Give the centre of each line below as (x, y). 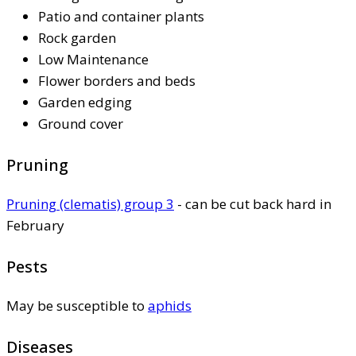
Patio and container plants (121, 16)
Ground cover (81, 123)
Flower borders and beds (117, 80)
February (35, 225)
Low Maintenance (93, 59)
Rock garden (77, 37)
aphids (170, 305)
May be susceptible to (77, 305)
